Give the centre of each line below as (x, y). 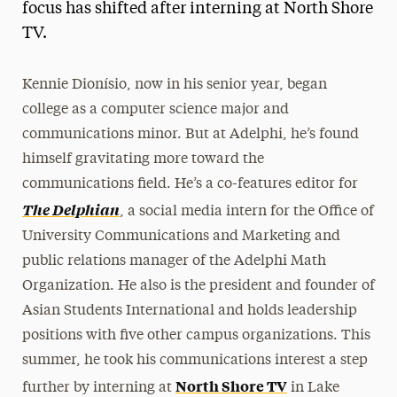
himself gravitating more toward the (143, 159)
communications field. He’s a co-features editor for (190, 184)
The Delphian (70, 209)
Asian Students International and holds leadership (189, 311)
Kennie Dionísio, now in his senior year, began (174, 85)
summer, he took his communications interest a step (195, 360)
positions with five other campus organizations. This (196, 335)
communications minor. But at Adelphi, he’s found (190, 134)
